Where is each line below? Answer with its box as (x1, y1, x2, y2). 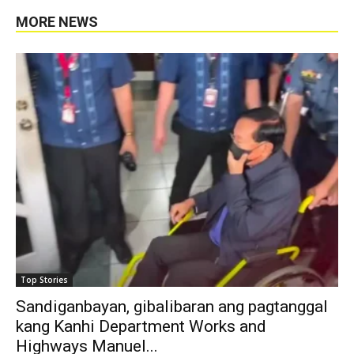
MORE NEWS (16, 13, 98, 30)
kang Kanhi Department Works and (16, 316, 266, 336)
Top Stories (21, 273, 68, 285)
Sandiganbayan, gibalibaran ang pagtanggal (16, 296, 328, 316)
